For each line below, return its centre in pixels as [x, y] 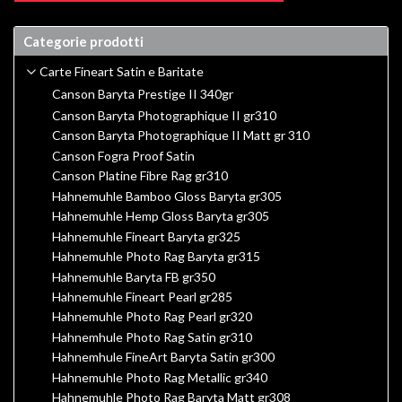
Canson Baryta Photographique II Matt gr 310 [181, 135]
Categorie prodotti [83, 42]
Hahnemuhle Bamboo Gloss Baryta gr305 [167, 196]
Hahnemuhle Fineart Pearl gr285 [142, 297]
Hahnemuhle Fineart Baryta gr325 [146, 236]
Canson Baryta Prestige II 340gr [143, 94]
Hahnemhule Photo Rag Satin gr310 [152, 336]
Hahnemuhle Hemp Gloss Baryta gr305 [161, 216]
